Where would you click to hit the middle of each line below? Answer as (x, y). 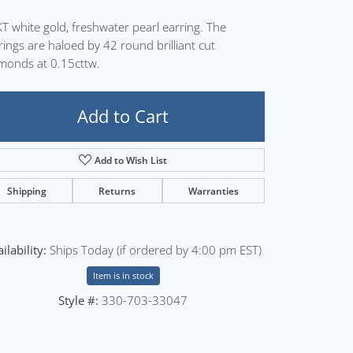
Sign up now (175, 17)
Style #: (78, 300)
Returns (117, 190)
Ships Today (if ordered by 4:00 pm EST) (156, 249)
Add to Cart (123, 116)
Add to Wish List (131, 160)
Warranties (213, 190)
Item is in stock (123, 275)
